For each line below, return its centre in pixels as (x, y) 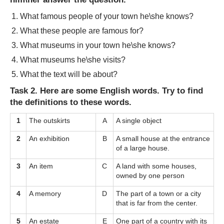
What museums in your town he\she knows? (98, 45)
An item (41, 166)
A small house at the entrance (163, 138)
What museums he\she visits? (73, 59)
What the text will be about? (69, 74)
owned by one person (150, 175)
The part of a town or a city (158, 193)
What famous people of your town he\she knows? (107, 16)
